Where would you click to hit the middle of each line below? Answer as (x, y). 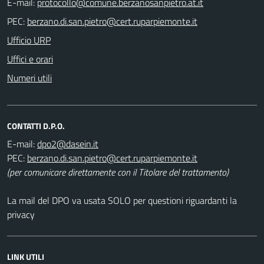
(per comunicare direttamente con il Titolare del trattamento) (118, 172)
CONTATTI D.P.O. (36, 126)
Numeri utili (29, 77)
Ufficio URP (29, 40)
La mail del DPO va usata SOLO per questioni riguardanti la (122, 200)
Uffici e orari (30, 59)
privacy (21, 214)
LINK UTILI (26, 256)
